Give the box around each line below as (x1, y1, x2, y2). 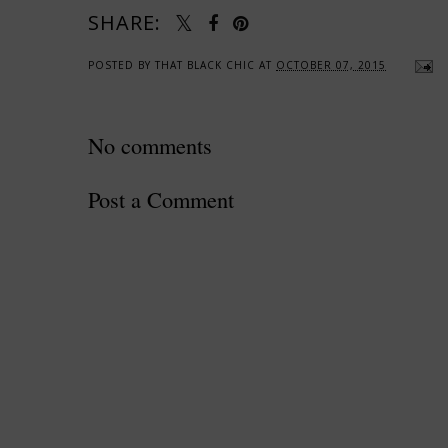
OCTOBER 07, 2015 (276, 58, 386, 73)
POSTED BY (88, 58, 155, 73)
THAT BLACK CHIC (155, 58, 255, 73)
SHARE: (88, 9, 161, 37)
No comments (88, 130, 212, 161)
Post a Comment (88, 184, 234, 215)
